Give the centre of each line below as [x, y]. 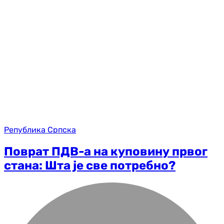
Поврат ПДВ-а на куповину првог [106, 152]
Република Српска [40, 130]
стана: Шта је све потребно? [90, 166]
